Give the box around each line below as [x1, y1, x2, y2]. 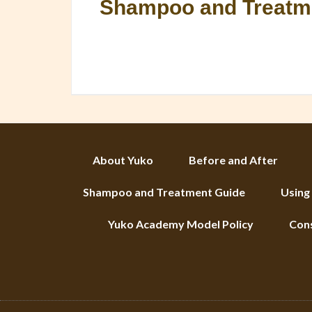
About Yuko [93, 153, 153, 166]
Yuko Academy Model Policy [108, 217, 253, 231]
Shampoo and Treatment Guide [82, 185, 245, 198]
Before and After [189, 153, 278, 166]
